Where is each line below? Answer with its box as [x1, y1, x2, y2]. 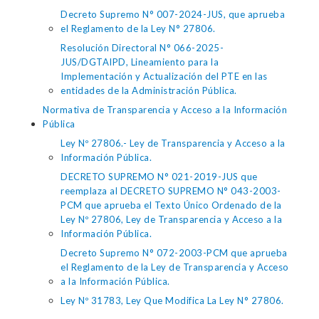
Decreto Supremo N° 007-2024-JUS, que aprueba [61, 9, 285, 20]
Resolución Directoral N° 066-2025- [61, 42, 224, 53]
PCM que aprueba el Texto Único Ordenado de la [61, 199, 282, 211]
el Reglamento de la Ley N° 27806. [61, 23, 216, 34]
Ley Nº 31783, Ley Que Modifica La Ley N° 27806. [61, 295, 284, 306]
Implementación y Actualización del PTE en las [61, 70, 268, 82]
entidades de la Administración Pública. [61, 85, 237, 96]
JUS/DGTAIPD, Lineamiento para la [61, 56, 219, 68]
